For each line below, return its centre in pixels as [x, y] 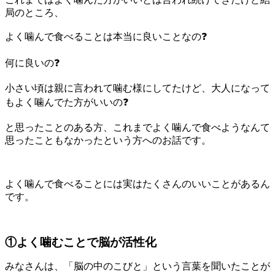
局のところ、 [34, 12]
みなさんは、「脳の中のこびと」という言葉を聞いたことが [137, 266]
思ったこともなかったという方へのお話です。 [108, 140]
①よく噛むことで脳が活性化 [81, 242]
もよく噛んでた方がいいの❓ [67, 102]
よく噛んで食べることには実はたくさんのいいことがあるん [137, 184]
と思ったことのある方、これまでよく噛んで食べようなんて [137, 127]
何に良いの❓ [32, 63]
